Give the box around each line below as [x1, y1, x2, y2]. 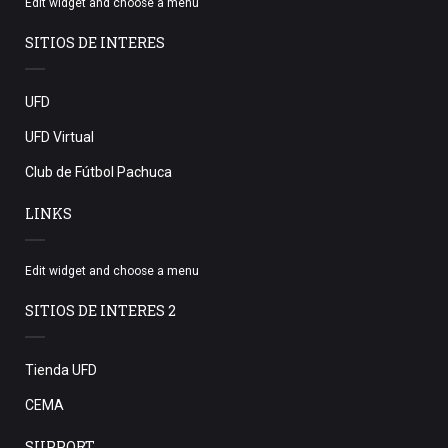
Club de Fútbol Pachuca [25, 163, 172, 180]
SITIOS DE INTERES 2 [25, 300, 176, 320]
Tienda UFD [25, 361, 97, 378]
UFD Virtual [25, 128, 94, 145]
